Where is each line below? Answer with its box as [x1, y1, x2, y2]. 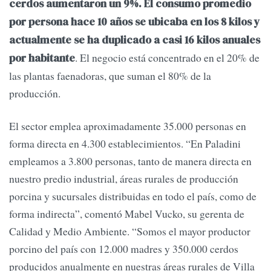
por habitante [9, 51, 75, 66]
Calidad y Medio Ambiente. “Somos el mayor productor [9, 223, 250, 238]
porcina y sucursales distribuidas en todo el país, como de [9, 188, 256, 203]
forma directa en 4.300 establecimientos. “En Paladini [9, 135, 241, 151]
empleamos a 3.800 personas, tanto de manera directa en [9, 153, 252, 168]
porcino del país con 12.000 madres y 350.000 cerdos [9, 241, 238, 256]
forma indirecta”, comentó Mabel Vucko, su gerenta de [9, 206, 244, 221]
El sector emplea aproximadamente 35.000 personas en [9, 118, 246, 133]
